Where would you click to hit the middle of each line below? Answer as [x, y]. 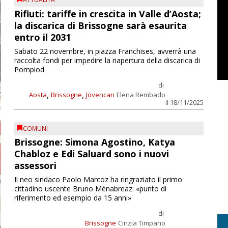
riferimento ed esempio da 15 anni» [73, 198]
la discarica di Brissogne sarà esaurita [100, 25]
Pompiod [29, 69]
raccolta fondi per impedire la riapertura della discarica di [107, 60]
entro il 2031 [42, 37]
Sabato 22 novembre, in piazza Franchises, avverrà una [105, 51]
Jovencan [100, 94]
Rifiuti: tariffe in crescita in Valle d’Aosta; [107, 13]
